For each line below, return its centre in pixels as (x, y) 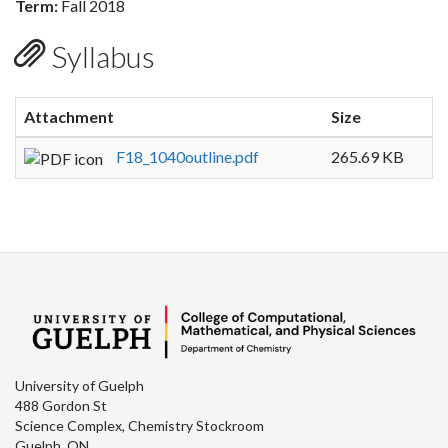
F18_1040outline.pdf (187, 156)
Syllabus (100, 56)
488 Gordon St (61, 406)
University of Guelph (79, 386)
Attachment (69, 116)
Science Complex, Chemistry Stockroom (139, 426)
